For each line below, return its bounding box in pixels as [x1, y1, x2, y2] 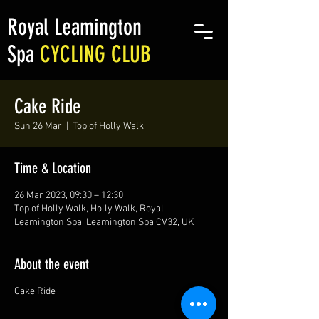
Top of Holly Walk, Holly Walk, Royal [14, 203, 164, 215]
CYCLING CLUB [40, 41, 151, 68]
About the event [14, 256, 89, 273]
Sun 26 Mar [14, 120, 62, 132]
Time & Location [14, 159, 91, 177]
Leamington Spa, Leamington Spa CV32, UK [14, 216, 194, 229]
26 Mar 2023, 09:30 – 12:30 [14, 189, 123, 202]
